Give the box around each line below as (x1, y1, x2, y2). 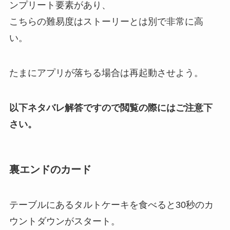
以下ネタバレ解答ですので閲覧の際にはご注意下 (9, 102, 213, 113)
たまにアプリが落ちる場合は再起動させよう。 (9, 67, 203, 78)
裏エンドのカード (9, 163, 91, 175)
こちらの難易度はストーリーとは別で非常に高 (9, 16, 203, 27)
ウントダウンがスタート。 (9, 216, 120, 227)
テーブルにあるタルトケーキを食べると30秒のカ (9, 200, 214, 210)
